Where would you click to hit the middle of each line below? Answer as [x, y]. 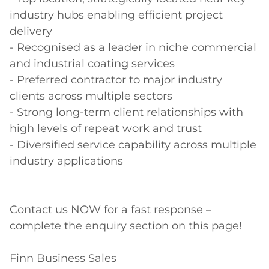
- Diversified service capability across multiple [133, 145]
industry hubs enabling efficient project [116, 15]
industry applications [69, 161]
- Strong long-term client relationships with [126, 113]
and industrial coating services [95, 64]
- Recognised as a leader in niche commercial [133, 48]
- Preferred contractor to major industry [116, 80]
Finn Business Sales [65, 258]
